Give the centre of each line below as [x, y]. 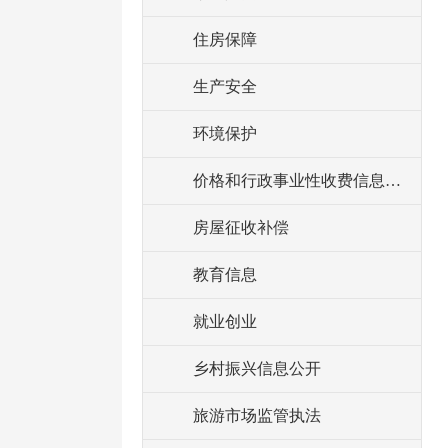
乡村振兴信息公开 [257, 368]
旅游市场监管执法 [257, 415]
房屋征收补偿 [241, 227]
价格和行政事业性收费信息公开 [393, 180]
